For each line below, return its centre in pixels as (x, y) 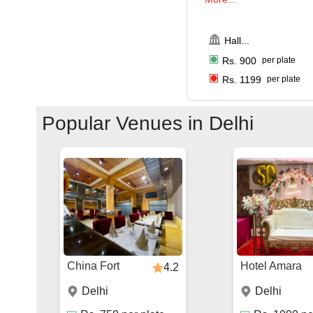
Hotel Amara (271, 266)
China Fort (94, 266)
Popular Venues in (126, 124)
